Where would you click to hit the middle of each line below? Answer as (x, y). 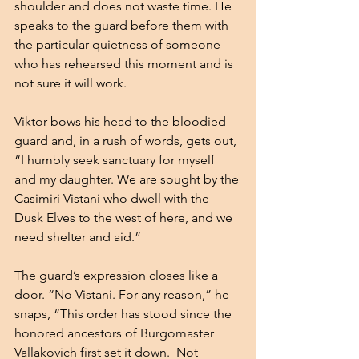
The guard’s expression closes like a (118, 275)
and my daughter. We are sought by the (128, 179)
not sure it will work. (72, 83)
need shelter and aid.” (78, 236)
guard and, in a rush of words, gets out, (127, 140)
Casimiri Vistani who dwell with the (113, 198)
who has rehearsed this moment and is (125, 63)
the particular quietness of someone (119, 44)
